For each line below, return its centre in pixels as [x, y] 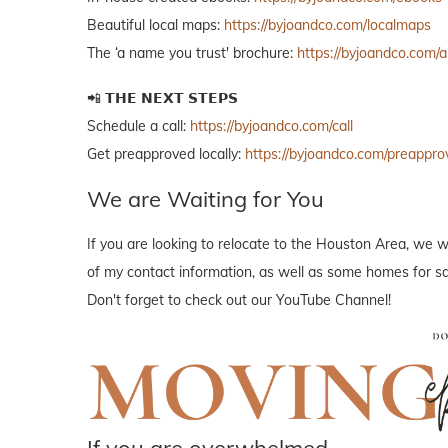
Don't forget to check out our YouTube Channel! [239, 299]
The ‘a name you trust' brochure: [192, 52]
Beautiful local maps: [155, 24]
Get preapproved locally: [166, 153]
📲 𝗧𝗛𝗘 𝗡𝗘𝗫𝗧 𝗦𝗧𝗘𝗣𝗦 [162, 97]
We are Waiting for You [205, 198]
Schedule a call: [138, 125]
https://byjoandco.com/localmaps [327, 24]
